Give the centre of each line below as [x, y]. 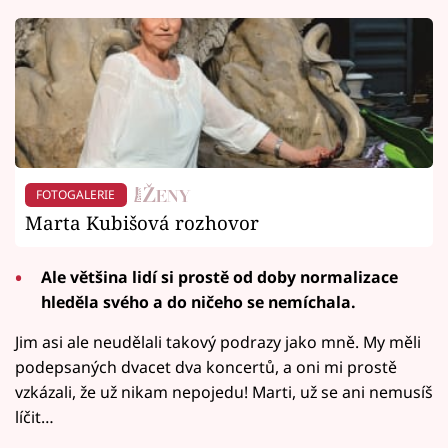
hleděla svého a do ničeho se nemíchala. [199, 302]
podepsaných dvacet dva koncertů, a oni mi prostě [206, 367]
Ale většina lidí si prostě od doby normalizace [220, 277]
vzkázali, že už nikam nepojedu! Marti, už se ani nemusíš [224, 392]
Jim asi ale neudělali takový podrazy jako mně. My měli [218, 342]
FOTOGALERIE [76, 194]
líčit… [34, 417]
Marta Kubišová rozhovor [142, 223]
